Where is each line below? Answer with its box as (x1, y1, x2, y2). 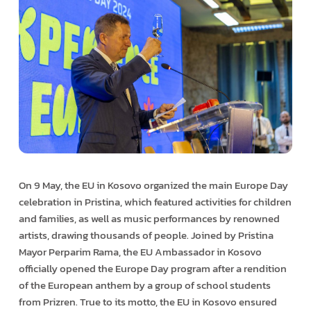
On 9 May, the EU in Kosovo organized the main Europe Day (18, 176, 288, 193)
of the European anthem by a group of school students (18, 276, 271, 293)
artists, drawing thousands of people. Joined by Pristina (18, 226, 274, 243)
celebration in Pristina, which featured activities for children (18, 193, 292, 210)
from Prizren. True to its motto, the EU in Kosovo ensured (18, 293, 277, 310)
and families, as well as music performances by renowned (18, 210, 280, 226)
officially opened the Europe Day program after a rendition (18, 260, 287, 276)
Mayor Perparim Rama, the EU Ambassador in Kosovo (18, 243, 262, 260)
